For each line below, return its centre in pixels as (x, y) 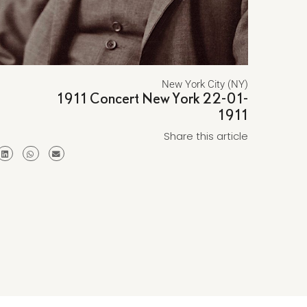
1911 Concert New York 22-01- (152, 98)
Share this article (206, 136)
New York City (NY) (205, 84)
